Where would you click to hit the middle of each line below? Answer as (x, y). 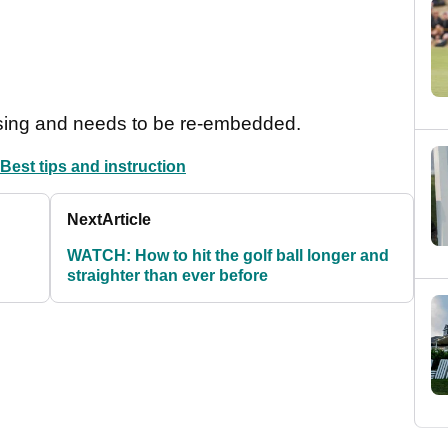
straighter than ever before (168, 276)
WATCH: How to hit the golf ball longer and (228, 256)
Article (127, 220)
